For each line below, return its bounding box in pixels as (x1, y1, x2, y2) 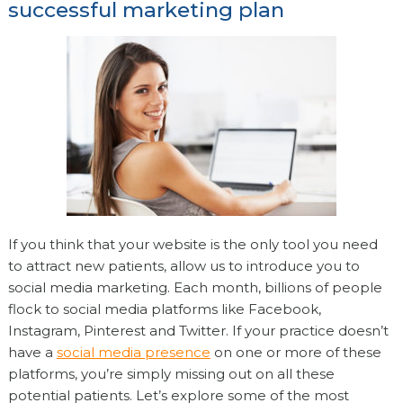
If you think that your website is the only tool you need (7, 235, 378, 253)
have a (7, 343, 57, 361)
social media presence (56, 343, 210, 361)
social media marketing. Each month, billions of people (7, 278, 382, 296)
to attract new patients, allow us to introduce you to (7, 256, 360, 274)
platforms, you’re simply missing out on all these (7, 364, 335, 382)
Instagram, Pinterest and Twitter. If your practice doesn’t (7, 321, 389, 339)
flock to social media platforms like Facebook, (7, 300, 321, 318)
